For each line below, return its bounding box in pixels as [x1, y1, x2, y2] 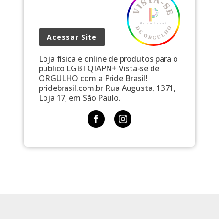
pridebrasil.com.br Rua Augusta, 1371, [39, 83, 176, 94]
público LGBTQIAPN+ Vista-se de [39, 63, 159, 74]
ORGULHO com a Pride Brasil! [39, 73, 148, 84]
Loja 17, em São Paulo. [39, 92, 121, 104]
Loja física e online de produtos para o [39, 53, 178, 65]
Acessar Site [47, 32, 97, 42]
